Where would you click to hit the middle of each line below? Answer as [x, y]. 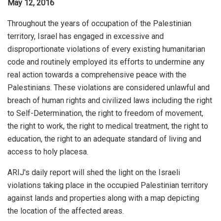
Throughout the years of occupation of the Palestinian [99, 23]
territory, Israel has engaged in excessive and [86, 36]
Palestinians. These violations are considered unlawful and [109, 87]
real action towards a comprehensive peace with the [97, 74]
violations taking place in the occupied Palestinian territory [108, 185]
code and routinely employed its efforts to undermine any [106, 62]
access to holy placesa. [48, 151]
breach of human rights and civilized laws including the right [110, 100]
